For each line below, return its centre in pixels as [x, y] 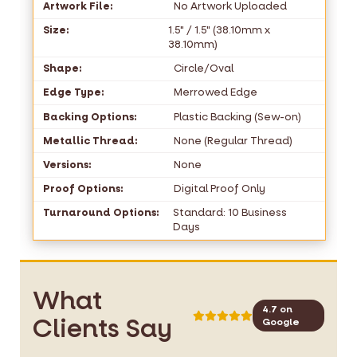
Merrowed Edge [215, 92]
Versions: [67, 165]
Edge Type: [73, 92]
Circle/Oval [203, 69]
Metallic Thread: [90, 140]
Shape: [62, 69]
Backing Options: [90, 116]
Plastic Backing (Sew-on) [237, 116]
